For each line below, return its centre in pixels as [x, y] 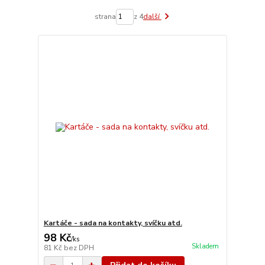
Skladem [205, 247]
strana [105, 17]
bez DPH [79, 248]
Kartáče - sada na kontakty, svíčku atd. [113, 223]
